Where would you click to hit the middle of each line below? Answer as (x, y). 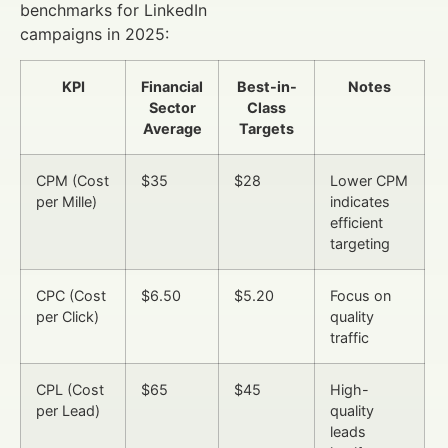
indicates (360, 202)
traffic (349, 338)
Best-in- (266, 87)
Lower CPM (369, 181)
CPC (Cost (71, 296)
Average (172, 129)
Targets (266, 129)
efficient (356, 223)
